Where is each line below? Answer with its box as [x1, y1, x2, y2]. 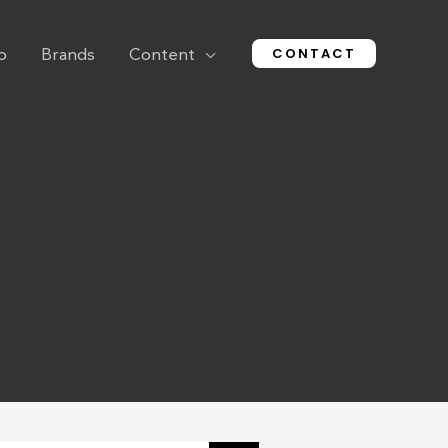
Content [129, 46, 195, 64]
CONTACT [272, 43, 356, 63]
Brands [41, 46, 95, 64]
